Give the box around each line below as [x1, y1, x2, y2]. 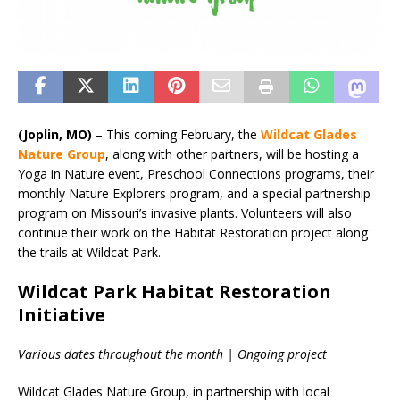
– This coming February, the [92, 126, 261, 144]
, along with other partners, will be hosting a [105, 146, 359, 163]
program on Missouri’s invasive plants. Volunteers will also [18, 204, 352, 222]
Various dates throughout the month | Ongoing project [18, 346, 327, 363]
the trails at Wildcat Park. [18, 244, 161, 262]
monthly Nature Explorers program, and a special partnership [18, 185, 371, 203]
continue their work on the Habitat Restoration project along [18, 224, 368, 242]
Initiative [18, 303, 105, 328]
